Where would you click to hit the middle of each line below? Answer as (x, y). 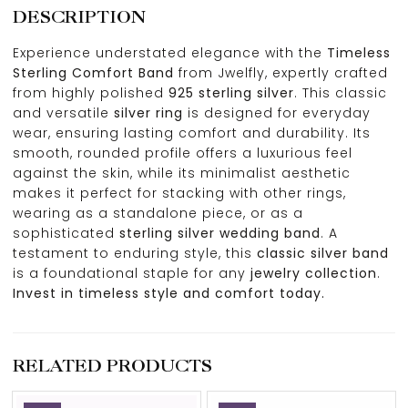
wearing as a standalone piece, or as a (158, 213)
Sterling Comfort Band (93, 73)
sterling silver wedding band (220, 233)
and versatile (63, 113)
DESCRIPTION (79, 17)
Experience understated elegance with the (170, 53)
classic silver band (323, 253)
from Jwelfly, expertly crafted (281, 73)
